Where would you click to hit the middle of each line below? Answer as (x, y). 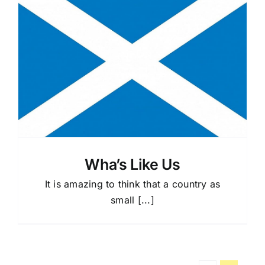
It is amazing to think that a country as (132, 184)
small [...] (132, 200)
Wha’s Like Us (132, 165)
